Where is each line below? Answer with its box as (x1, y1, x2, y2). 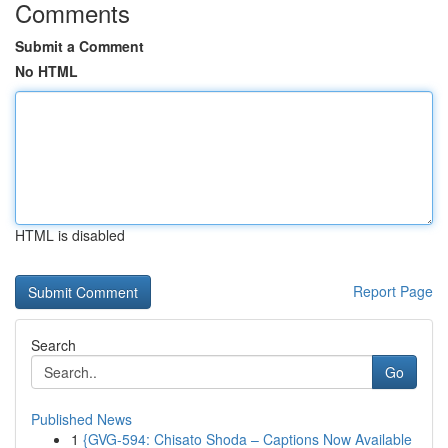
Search (31, 335, 76, 355)
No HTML (15, 61, 78, 81)
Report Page (353, 281, 433, 301)
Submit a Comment (15, 36, 144, 56)
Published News (31, 409, 132, 429)
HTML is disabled (15, 225, 125, 245)
